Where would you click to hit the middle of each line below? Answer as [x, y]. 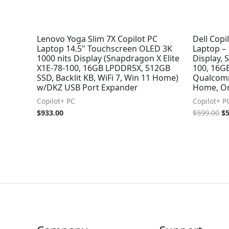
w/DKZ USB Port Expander [87, 87]
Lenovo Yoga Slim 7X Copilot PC [97, 39]
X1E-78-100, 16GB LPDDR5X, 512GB [104, 68]
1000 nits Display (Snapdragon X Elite [108, 58]
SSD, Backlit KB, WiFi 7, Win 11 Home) [108, 77]
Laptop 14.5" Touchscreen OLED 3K [105, 48]
